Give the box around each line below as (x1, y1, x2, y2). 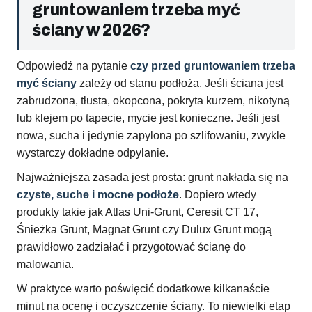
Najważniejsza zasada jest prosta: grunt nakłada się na (17, 171, 288, 184)
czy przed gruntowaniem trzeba (130, 60, 295, 72)
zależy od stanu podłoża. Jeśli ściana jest (77, 77, 283, 90)
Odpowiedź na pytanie (17, 60, 130, 72)
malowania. (17, 258, 74, 271)
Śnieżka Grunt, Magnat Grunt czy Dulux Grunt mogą (17, 224, 272, 236)
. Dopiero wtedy (179, 189, 256, 201)
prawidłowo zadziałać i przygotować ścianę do (17, 241, 246, 253)
